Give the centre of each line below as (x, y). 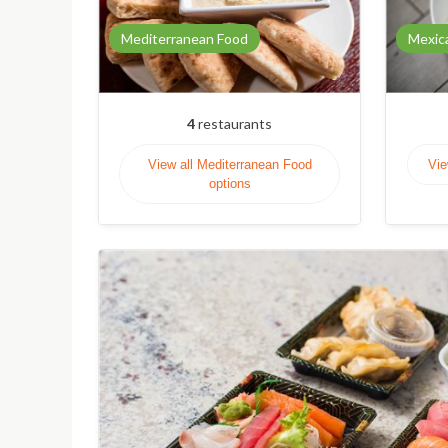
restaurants (233, 123)
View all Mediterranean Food (229, 164)
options (229, 183)
